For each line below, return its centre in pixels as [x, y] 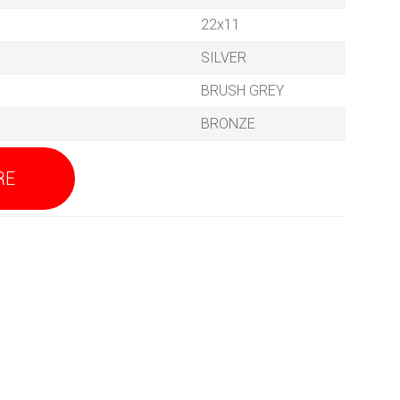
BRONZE [228, 124]
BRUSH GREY [242, 91]
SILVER [223, 58]
